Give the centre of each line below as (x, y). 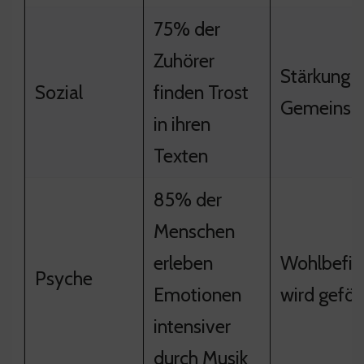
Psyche (64, 278)
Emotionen (197, 294)
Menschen (194, 231)
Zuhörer (184, 60)
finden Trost (201, 92)
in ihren (182, 123)
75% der (187, 28)
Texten (181, 155)
